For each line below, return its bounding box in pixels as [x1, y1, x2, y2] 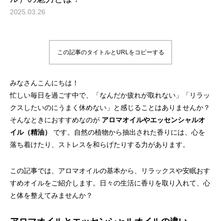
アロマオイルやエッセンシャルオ [102, 116, 205, 124]
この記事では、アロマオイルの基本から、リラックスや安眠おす [10, 167, 210, 175]
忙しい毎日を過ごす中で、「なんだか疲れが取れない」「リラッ [10, 91, 210, 99]
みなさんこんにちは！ [10, 79, 79, 87]
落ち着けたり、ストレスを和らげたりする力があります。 [10, 141, 189, 148]
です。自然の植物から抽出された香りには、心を [51, 128, 205, 136]
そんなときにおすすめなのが [10, 116, 102, 124]
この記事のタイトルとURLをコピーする [57, 49, 164, 56]
